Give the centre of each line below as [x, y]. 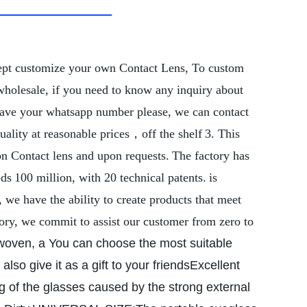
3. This [222, 134]
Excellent [215, 265]
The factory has [211, 156]
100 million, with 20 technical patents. [110, 177]
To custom [218, 68]
